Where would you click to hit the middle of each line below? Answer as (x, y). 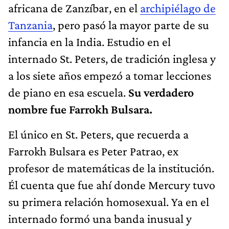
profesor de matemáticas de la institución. (111, 168)
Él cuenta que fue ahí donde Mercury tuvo (112, 185)
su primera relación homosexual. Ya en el (109, 202)
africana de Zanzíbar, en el (74, 8)
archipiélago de (178, 8)
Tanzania (30, 25)
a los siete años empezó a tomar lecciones (110, 76)
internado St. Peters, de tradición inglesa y (112, 59)
